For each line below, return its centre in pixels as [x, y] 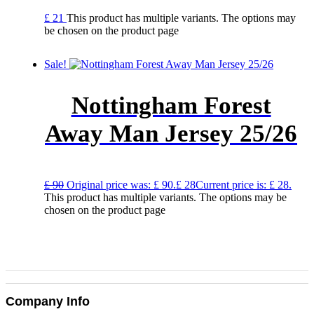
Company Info [48, 302]
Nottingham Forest [171, 106]
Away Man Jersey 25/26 [171, 134]
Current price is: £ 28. [244, 185]
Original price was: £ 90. [121, 185]
